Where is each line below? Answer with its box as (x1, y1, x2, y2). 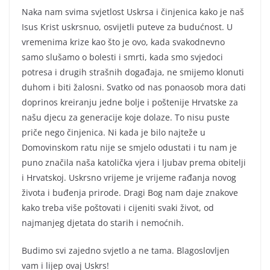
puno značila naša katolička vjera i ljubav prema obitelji (22, 157, 246, 169)
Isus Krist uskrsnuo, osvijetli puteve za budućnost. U (22, 21, 233, 33)
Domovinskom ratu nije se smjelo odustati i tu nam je (22, 142, 237, 154)
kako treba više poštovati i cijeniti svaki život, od (22, 202, 214, 214)
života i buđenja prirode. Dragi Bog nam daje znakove (22, 187, 238, 199)
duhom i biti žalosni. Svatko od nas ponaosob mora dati (22, 81, 246, 93)
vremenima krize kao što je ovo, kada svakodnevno (22, 36, 225, 48)
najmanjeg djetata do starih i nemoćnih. (22, 217, 184, 229)
